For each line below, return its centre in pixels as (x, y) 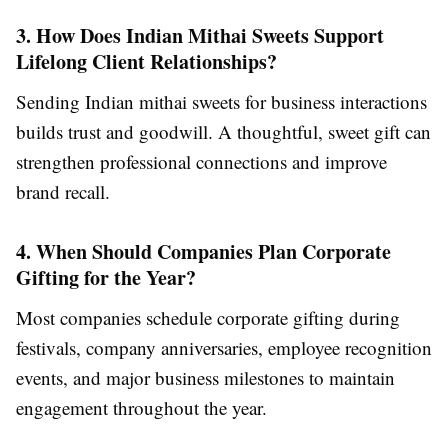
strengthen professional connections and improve (201, 161)
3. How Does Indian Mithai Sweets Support (200, 35)
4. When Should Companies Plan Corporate (203, 251)
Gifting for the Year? (106, 277)
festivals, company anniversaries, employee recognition (224, 347)
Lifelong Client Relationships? (146, 61)
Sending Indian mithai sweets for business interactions (221, 101)
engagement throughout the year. (141, 407)
